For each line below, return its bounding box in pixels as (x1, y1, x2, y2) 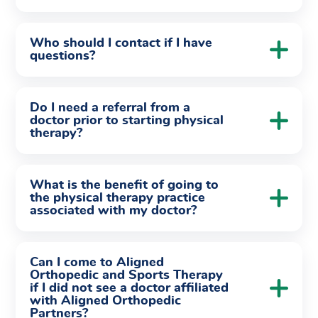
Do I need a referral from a (30, 102, 190, 114)
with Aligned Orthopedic (30, 295, 181, 307)
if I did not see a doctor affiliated (30, 282, 229, 295)
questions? (30, 50, 99, 62)
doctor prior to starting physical (30, 114, 224, 127)
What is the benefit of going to (30, 179, 219, 192)
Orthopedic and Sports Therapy (30, 269, 223, 282)
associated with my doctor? (30, 204, 197, 217)
